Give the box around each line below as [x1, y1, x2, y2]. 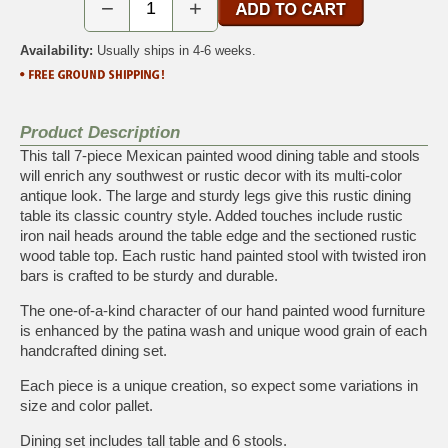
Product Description [20, 122, 180, 142]
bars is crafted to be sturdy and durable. [20, 266, 278, 284]
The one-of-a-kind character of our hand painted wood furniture [20, 301, 425, 319]
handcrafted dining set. [20, 341, 167, 359]
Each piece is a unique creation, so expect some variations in [20, 376, 418, 394]
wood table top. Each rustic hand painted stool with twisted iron [20, 246, 426, 264]
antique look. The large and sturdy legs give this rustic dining [20, 186, 411, 204]
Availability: [20, 42, 93, 58]
